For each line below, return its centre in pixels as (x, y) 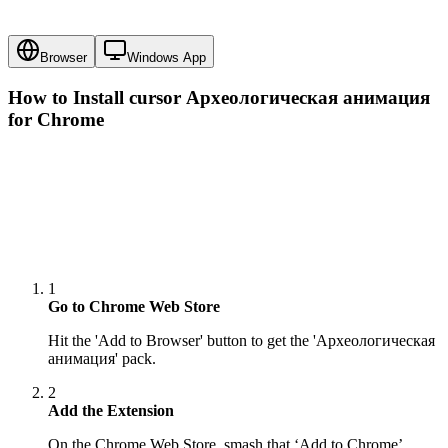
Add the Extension (111, 410)
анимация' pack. (102, 358)
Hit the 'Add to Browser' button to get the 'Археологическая (241, 340)
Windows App (166, 57)
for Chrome (56, 119)
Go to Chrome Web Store (134, 306)
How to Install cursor (97, 97)
